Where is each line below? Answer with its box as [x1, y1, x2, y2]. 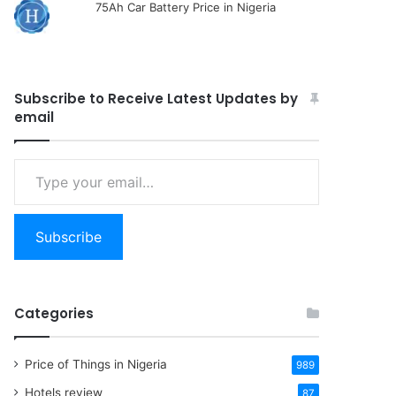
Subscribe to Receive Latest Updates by [14, 89, 299, 108]
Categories [14, 304, 95, 323]
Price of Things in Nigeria [25, 357, 168, 371]
